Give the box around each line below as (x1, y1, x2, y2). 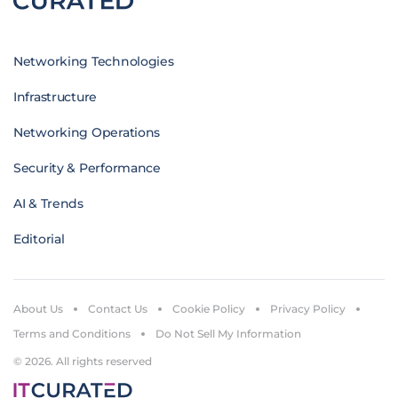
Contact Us (88, 302, 147, 316)
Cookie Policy (172, 302, 245, 316)
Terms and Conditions (13, 327, 131, 341)
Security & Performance (13, 160, 161, 177)
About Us (13, 302, 63, 316)
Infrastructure (13, 89, 98, 106)
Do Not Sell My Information (155, 327, 301, 341)
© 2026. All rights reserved (13, 354, 152, 369)
